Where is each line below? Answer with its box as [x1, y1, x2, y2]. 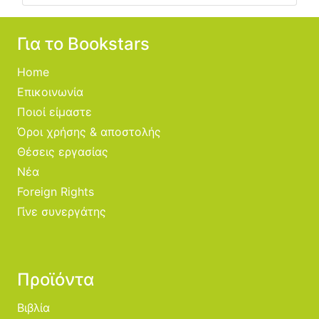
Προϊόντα [17, 269, 94, 291]
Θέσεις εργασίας [17, 145, 108, 159]
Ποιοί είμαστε [17, 105, 92, 120]
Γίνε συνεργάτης [17, 204, 106, 219]
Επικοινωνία [17, 85, 83, 100]
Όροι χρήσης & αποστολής [17, 125, 161, 140]
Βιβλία [17, 300, 50, 315]
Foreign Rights [17, 184, 94, 199]
